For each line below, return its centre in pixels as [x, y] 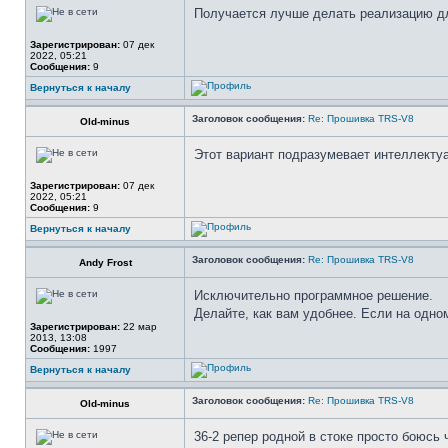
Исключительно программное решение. [313, 295]
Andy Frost [105, 262]
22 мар [138, 326]
